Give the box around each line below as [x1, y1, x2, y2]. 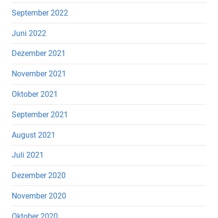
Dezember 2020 [12, 171, 66, 181]
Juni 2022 [12, 28, 46, 38]
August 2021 [12, 130, 55, 140]
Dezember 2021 [12, 49, 66, 58]
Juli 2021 [12, 150, 44, 160]
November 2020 [12, 191, 66, 200]
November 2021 [12, 69, 66, 79]
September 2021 [12, 109, 68, 119]
